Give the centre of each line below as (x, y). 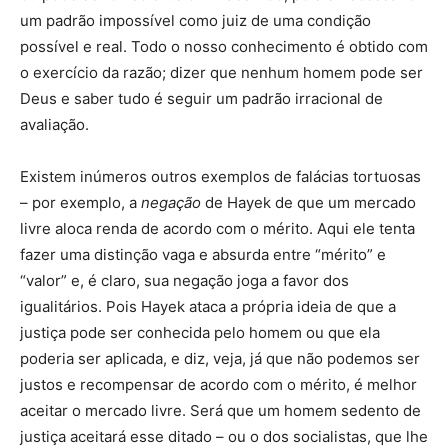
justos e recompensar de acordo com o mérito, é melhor (218, 385)
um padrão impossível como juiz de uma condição (195, 21)
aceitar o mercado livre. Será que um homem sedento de (220, 411)
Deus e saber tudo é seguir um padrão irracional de (201, 99)
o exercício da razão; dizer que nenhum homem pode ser (221, 73)
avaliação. (54, 125)
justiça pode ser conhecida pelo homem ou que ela (200, 333)
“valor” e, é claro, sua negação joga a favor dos (184, 281)
